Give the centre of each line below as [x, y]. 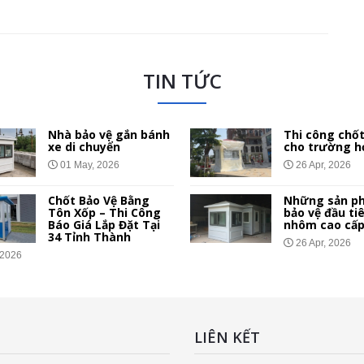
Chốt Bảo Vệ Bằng [99, 200]
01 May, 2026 [89, 165]
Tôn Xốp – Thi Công [104, 212]
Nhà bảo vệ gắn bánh [109, 134]
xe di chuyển [84, 146]
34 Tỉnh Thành [89, 236]
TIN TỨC [182, 80]
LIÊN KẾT [227, 337]
